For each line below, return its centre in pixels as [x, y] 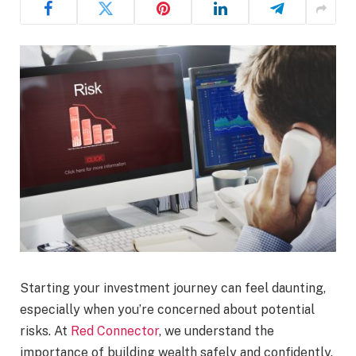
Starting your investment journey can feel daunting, [173, 288]
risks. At [45, 331]
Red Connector [115, 331]
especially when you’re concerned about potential [167, 310]
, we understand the [217, 331]
